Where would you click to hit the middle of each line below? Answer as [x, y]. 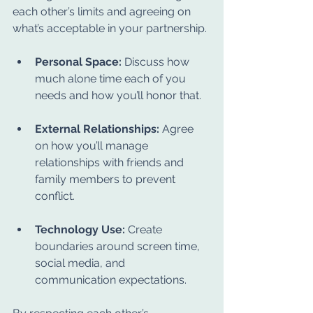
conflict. [55, 196]
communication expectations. [111, 280]
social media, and [81, 263]
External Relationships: [97, 129]
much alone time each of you [112, 79]
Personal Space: [78, 62]
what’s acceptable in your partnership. [110, 28]
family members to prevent [107, 179]
